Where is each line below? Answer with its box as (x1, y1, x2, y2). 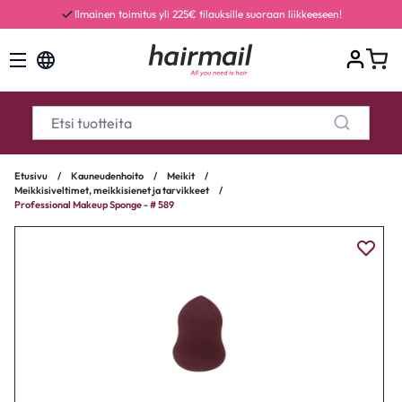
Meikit (167, 170, 195, 182)
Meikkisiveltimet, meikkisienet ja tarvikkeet (14, 184, 209, 197)
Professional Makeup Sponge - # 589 (14, 198, 174, 211)
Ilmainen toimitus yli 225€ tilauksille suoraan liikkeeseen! (74, 7, 342, 21)
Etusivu (14, 170, 48, 182)
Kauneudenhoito (71, 170, 144, 182)
